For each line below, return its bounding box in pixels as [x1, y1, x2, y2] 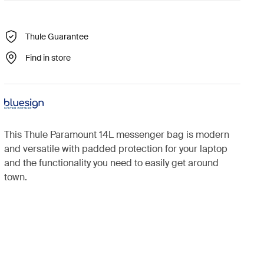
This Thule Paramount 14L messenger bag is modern [4, 128, 229, 141]
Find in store [25, 52, 71, 63]
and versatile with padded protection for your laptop [4, 142, 227, 155]
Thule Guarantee [25, 31, 88, 42]
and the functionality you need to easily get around [4, 156, 219, 169]
